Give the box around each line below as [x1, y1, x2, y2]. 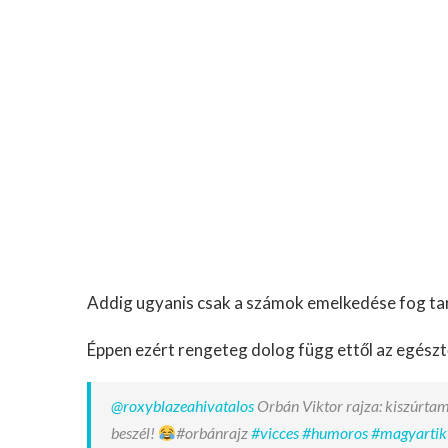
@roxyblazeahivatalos [111, 396, 254, 415]
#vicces [251, 423, 300, 442]
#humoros [302, 423, 369, 442]
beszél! [111, 423, 158, 442]
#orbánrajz [176, 423, 252, 442]
